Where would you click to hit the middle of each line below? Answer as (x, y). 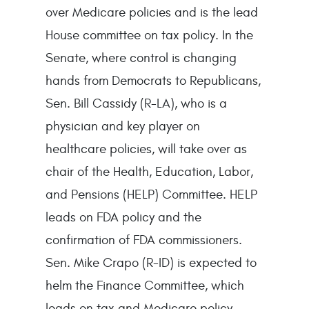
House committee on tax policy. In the (149, 35)
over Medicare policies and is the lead (152, 12)
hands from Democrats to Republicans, (153, 80)
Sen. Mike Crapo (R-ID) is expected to (151, 262)
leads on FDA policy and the (123, 217)
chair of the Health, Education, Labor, (149, 171)
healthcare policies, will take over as (146, 149)
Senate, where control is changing (141, 58)
